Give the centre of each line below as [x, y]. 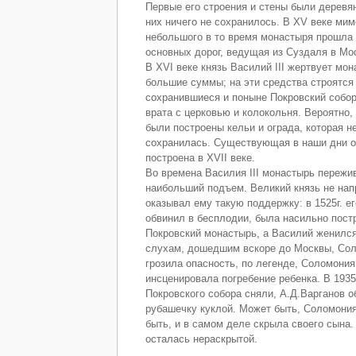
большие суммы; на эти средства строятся [250, 83]
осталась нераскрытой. [201, 339]
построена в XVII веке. [200, 158]
